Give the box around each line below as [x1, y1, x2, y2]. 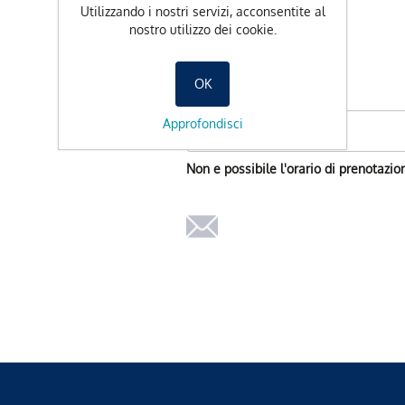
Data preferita [186, 83, 269, 99]
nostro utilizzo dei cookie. [128, 21, 277, 37]
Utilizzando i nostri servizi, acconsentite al [80, 3, 325, 19]
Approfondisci [162, 115, 243, 131]
